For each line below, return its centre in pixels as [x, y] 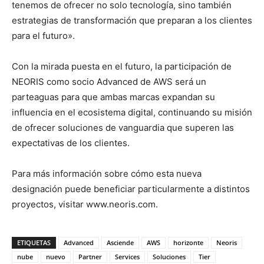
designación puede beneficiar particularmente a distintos [131, 189]
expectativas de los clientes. [71, 143]
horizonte [188, 242]
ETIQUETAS [34, 242]
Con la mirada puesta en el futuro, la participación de [122, 66]
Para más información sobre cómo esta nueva [107, 173]
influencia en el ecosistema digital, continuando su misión [132, 112]
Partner [90, 256]
